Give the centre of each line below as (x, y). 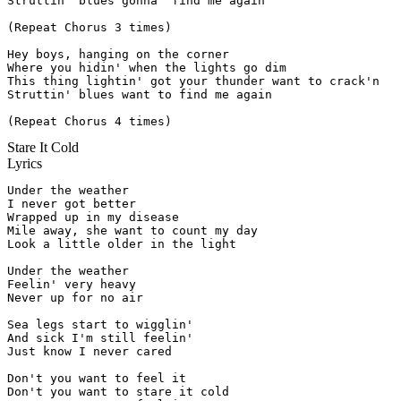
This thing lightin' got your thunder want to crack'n (193, 81)
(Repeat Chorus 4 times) (90, 122)
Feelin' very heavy (72, 285)
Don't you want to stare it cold (118, 392)
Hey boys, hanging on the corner (118, 55)
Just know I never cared (90, 352)
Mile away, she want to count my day (132, 231)
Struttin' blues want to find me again (140, 95)
